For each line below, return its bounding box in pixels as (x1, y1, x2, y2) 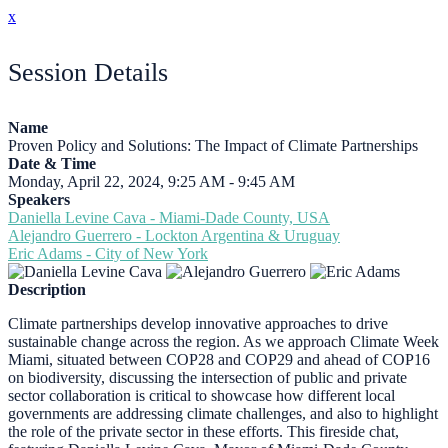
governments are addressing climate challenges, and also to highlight (8, 405, 438, 423)
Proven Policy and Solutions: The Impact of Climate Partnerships (8, 137, 418, 155)
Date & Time (8, 155, 96, 173)
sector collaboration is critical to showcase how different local (8, 387, 395, 405)
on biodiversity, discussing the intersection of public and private (8, 369, 407, 387)
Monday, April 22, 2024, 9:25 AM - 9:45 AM (8, 173, 295, 191)
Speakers (8, 191, 70, 209)
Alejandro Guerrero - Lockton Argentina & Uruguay (8, 227, 340, 245)
